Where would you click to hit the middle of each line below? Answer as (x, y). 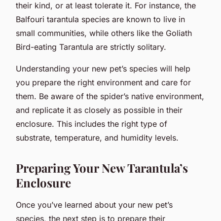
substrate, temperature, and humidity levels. (97, 137)
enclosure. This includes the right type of (92, 124)
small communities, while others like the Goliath (104, 33)
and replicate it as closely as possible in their (99, 110)
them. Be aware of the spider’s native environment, (110, 96)
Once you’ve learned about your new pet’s (94, 204)
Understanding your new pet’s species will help (103, 68)
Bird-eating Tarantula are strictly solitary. (91, 47)
